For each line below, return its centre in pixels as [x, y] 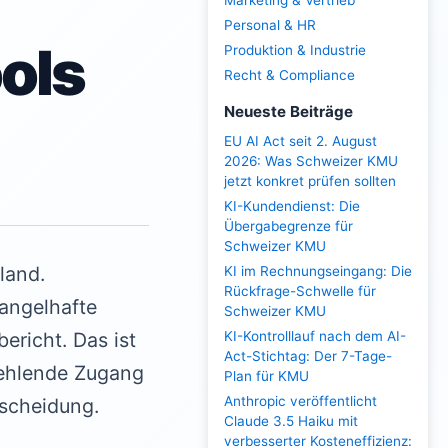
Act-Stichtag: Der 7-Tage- [308, 356]
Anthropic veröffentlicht [300, 401]
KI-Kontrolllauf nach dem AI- [315, 336]
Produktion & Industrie [295, 50]
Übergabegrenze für [288, 226]
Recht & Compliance [289, 75]
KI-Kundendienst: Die [292, 206]
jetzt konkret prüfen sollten [310, 181]
